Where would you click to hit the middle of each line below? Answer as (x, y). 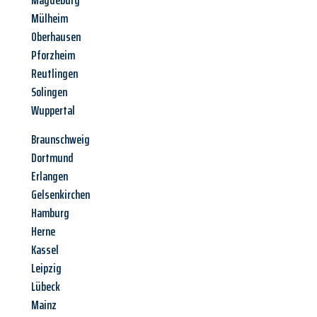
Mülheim (50, 19)
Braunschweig (60, 140)
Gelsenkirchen (60, 195)
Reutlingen (54, 74)
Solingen (49, 92)
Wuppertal (53, 111)
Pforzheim (53, 56)
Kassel (45, 250)
